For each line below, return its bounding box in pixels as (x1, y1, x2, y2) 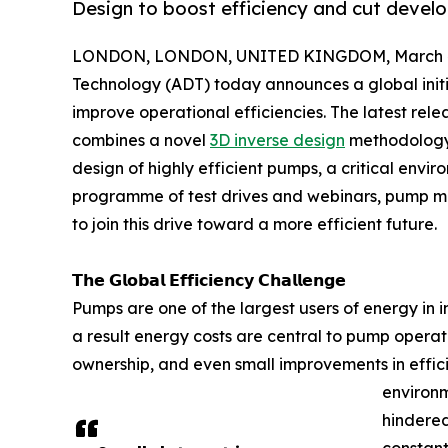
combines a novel (72, 129, 210, 150)
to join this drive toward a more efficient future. (72, 213, 437, 234)
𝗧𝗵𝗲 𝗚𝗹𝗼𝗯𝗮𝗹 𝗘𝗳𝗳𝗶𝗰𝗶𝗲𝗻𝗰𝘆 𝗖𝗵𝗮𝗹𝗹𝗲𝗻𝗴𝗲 (72, 269, 346, 290)
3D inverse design (210, 129, 345, 150)
